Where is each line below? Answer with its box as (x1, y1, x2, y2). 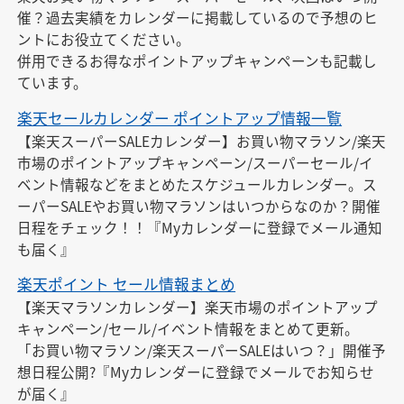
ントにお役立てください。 (17, 29, 191, 50)
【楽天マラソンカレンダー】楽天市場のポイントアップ (17, 296, 379, 317)
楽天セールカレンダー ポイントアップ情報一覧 (17, 106, 343, 129)
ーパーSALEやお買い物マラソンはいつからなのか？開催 (17, 195, 381, 216)
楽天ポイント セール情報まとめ (17, 272, 236, 295)
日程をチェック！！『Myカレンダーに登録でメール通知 (17, 216, 383, 237)
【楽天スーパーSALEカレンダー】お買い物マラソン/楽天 (17, 130, 387, 151)
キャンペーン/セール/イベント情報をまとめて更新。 (17, 317, 360, 338)
